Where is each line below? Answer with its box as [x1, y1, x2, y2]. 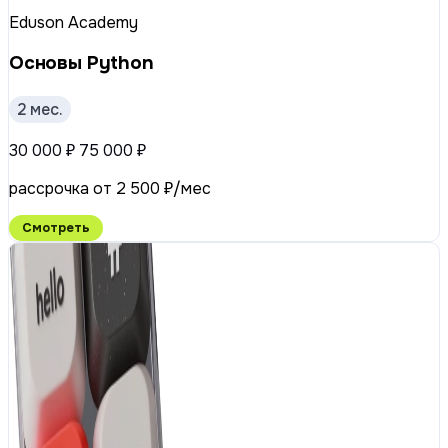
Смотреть [22, 220, 90, 237]
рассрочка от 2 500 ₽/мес [9, 178, 211, 200]
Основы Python [9, 51, 154, 76]
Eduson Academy [9, 11, 138, 33]
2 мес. [17, 99, 63, 121]
